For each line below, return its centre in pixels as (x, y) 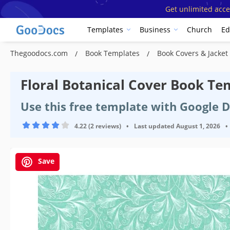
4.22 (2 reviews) (98, 126)
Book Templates (113, 53)
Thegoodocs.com (40, 53)
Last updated (154, 126)
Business (155, 30)
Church (199, 30)
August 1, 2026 (198, 126)
